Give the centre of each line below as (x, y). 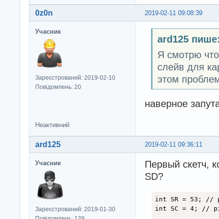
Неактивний (52, 125)
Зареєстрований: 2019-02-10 (75, 77)
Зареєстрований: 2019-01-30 (75, 209)
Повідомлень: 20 (58, 87)
